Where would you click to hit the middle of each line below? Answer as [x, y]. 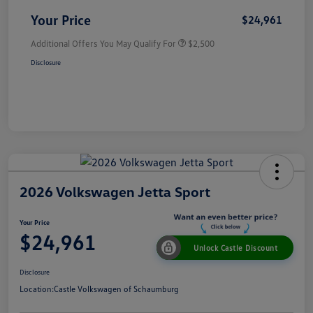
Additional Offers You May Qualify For [103, 43]
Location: [37, 289]
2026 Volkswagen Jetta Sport [115, 191]
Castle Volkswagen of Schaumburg [116, 289]
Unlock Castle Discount [235, 248]
